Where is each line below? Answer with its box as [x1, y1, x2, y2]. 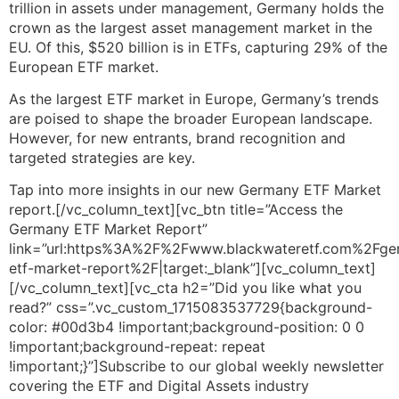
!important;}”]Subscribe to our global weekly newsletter [9, 357, 384, 376]
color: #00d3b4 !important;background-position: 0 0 [9, 318, 364, 337]
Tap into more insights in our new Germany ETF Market [9, 181, 381, 199]
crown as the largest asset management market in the [9, 18, 372, 37]
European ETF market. [9, 57, 159, 76]
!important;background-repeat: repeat [9, 338, 265, 356]
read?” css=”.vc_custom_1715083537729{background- [9, 298, 372, 317]
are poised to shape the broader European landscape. [9, 110, 372, 128]
